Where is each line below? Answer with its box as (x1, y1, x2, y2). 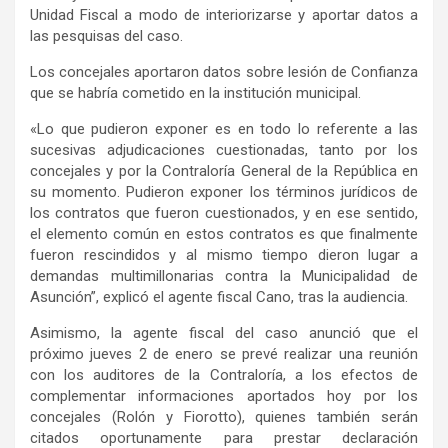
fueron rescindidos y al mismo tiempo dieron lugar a (30, 245, 418, 264)
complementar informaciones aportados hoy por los (30, 386, 418, 405)
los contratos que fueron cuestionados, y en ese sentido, (30, 203, 418, 222)
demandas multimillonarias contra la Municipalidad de (30, 266, 418, 285)
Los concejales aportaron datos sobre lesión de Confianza (30, 62, 418, 81)
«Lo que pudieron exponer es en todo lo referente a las (30, 119, 418, 138)
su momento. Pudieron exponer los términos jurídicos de (30, 182, 418, 201)
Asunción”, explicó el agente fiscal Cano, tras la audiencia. (30, 287, 408, 306)
